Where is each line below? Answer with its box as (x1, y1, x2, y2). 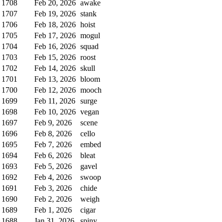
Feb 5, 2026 (34, 162, 72, 170)
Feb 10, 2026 (34, 107, 76, 116)
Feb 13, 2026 (34, 74, 76, 83)
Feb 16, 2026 (34, 42, 76, 51)
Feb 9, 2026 (34, 118, 72, 127)
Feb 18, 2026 (34, 20, 76, 29)
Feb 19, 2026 (34, 9, 76, 18)
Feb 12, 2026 (34, 85, 76, 94)
